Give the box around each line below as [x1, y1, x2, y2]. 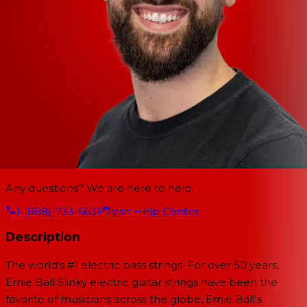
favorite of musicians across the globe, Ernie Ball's [5, 293, 262, 306]
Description [5, 230, 80, 245]
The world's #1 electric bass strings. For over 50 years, [5, 258, 279, 271]
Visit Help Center [111, 204, 199, 218]
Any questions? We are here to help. [5, 181, 194, 195]
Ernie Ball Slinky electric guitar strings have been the [5, 275, 278, 288]
